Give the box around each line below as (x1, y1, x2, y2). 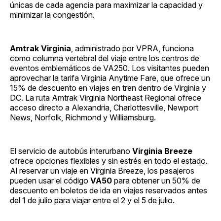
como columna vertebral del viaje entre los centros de (10, 53, 199, 63)
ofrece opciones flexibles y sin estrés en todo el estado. (10, 155, 208, 166)
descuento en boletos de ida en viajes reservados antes (10, 185, 207, 195)
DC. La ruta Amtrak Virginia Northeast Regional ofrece (10, 92, 201, 103)
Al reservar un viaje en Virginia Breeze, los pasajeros (10, 165, 194, 176)
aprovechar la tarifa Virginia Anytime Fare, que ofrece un (10, 73, 210, 83)
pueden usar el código (10, 175, 90, 185)
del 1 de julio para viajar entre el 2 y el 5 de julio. (10, 195, 175, 205)
